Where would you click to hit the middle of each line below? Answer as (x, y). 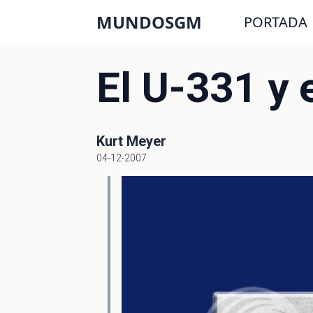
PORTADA (276, 22)
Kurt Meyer (131, 141)
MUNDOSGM (149, 22)
